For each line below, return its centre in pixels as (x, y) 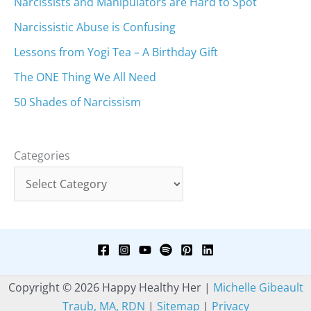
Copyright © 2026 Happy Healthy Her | (110, 288)
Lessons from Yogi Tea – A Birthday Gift (116, 52)
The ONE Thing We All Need (85, 77)
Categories (42, 156)
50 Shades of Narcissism (77, 102)
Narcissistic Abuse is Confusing (95, 27)
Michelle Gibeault (258, 288)
